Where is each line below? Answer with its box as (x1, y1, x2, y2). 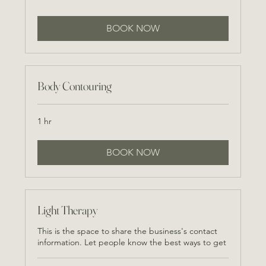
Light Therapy (37, 202, 99, 217)
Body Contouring (37, 78, 112, 93)
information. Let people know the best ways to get (37, 236, 227, 248)
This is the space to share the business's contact (37, 225, 218, 236)
